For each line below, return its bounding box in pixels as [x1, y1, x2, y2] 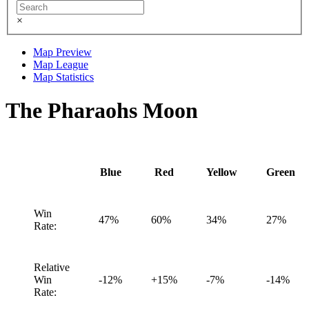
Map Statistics [33, 70, 94, 83]
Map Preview [33, 46, 92, 58]
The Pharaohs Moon [6, 98, 198, 123]
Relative [34, 261, 70, 274]
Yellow [206, 166, 237, 179]
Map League [33, 58, 88, 70]
